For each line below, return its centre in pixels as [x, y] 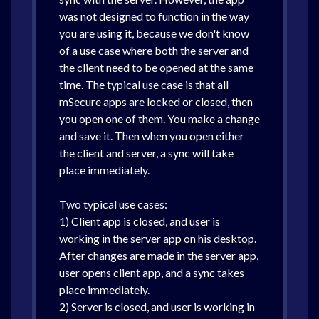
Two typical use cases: [113, 204]
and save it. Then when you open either [152, 136]
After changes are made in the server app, [159, 255]
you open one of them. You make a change [159, 119]
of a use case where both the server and [154, 50]
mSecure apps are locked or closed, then [156, 101]
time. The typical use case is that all [144, 84]
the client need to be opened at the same [156, 67]
